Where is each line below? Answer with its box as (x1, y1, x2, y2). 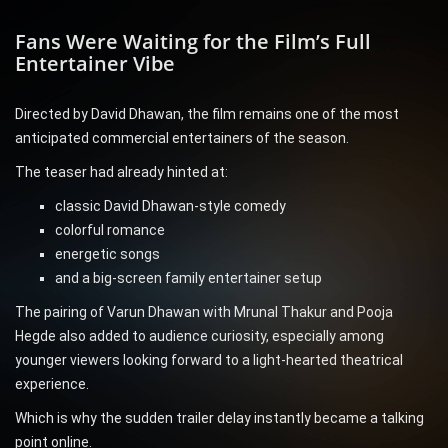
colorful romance (55, 222, 165, 239)
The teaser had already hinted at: (15, 164, 228, 181)
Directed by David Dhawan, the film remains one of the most (15, 106, 399, 123)
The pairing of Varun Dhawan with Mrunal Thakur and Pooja (15, 304, 393, 321)
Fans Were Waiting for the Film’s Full (15, 28, 371, 56)
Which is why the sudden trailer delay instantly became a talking (15, 410, 424, 427)
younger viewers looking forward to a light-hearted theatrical (15, 352, 403, 369)
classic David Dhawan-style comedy (55, 198, 286, 215)
